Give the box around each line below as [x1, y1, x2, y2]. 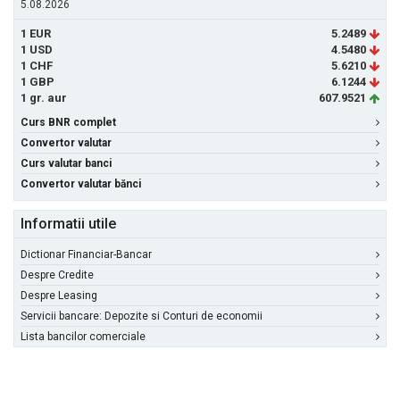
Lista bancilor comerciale [21, 330, 146, 343]
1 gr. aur [21, 91, 67, 104]
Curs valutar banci [21, 157, 112, 170]
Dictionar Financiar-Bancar [21, 248, 152, 261]
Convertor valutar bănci [21, 178, 141, 190]
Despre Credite [21, 269, 94, 281]
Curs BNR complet [21, 116, 116, 129]
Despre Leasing [21, 289, 97, 302]
